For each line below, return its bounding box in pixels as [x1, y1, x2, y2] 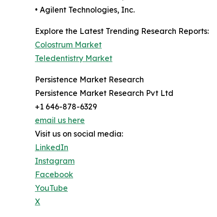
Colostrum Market [35, 40, 102, 49]
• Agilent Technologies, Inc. [35, 5, 135, 15]
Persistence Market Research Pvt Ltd [35, 88, 173, 98]
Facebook [35, 170, 73, 179]
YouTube [35, 183, 68, 193]
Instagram [35, 156, 75, 166]
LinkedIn [35, 142, 68, 152]
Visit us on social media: [35, 129, 123, 139]
